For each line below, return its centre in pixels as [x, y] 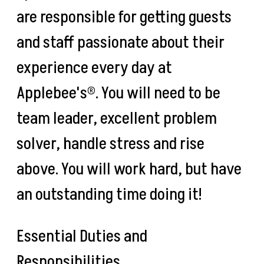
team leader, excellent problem [117, 118]
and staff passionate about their [121, 42]
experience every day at [94, 67]
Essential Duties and [82, 237]
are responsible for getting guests [124, 17]
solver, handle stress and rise [110, 143]
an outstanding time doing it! [112, 194]
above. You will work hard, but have [129, 169]
